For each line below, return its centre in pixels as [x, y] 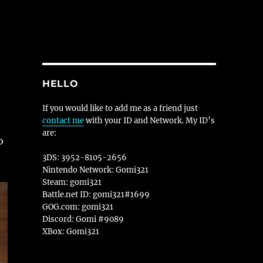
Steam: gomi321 [72, 182]
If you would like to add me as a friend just [120, 108]
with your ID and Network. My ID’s [149, 121]
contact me [63, 121]
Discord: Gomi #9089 [83, 219]
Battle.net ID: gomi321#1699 [96, 195]
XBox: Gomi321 [70, 232]
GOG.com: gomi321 [77, 207]
